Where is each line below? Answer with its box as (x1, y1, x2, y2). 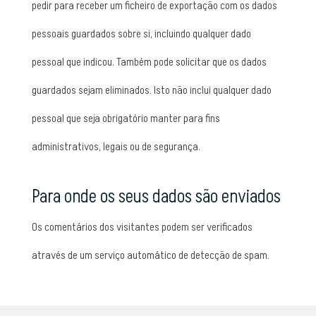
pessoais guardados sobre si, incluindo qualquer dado (31, 26, 251, 42)
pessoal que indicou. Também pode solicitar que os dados (31, 54, 267, 70)
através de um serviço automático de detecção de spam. (31, 248, 269, 263)
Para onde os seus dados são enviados (31, 184, 281, 209)
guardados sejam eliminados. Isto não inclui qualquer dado (31, 83, 272, 98)
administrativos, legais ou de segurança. (31, 139, 200, 154)
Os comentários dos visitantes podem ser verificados (31, 219, 253, 235)
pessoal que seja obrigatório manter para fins (31, 111, 220, 126)
